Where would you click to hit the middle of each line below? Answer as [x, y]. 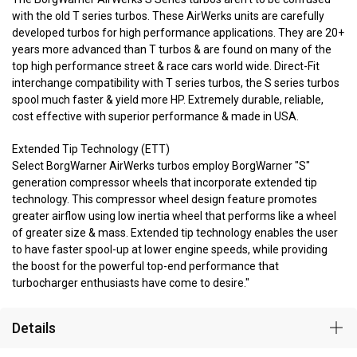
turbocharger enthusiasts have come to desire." [131, 283]
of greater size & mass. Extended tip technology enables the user [175, 233]
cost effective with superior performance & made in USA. [155, 117]
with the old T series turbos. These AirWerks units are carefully [168, 16]
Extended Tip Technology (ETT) [91, 149]
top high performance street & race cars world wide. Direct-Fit [166, 67]
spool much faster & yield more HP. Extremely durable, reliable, [168, 100]
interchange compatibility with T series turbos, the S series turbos [176, 83]
